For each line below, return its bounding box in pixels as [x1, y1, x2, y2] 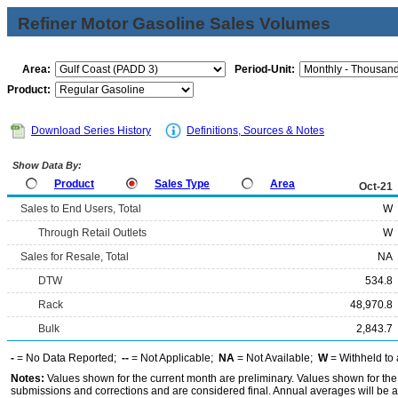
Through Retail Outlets [38, 227, 147, 239]
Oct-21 [359, 180, 393, 193]
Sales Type [155, 178, 210, 190]
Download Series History [31, 124, 151, 137]
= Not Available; [235, 352, 318, 364]
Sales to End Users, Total [20, 203, 141, 215]
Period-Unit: [235, 63, 295, 76]
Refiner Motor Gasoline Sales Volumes [18, 14, 330, 33]
